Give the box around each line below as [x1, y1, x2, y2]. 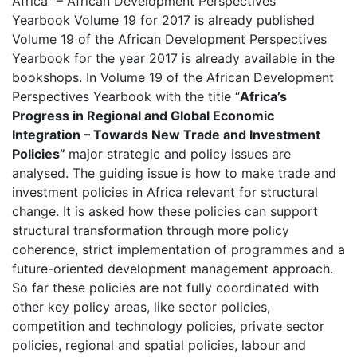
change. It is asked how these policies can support [12, 203, 318, 219]
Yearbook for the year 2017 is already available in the [12, 50, 335, 66]
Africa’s [240, 88, 287, 104]
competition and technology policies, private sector [12, 318, 324, 334]
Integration [12, 127, 80, 143]
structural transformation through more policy [12, 222, 289, 238]
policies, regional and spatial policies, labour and [12, 337, 306, 353]
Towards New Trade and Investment [93, 127, 320, 143]
